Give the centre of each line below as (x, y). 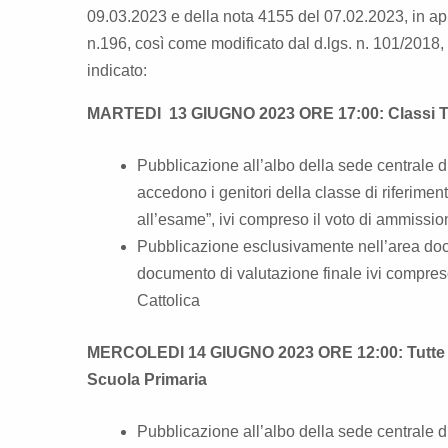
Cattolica (168, 300)
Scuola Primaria (147, 379)
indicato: (117, 70)
